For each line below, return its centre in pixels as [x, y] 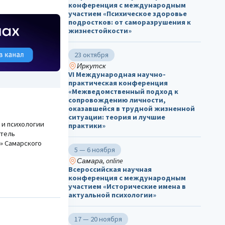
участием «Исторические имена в [127, 187]
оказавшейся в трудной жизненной [132, 109]
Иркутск [91, 66]
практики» [87, 126]
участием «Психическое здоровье [128, 14]
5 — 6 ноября [95, 150]
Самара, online [100, 161]
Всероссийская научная [110, 170]
